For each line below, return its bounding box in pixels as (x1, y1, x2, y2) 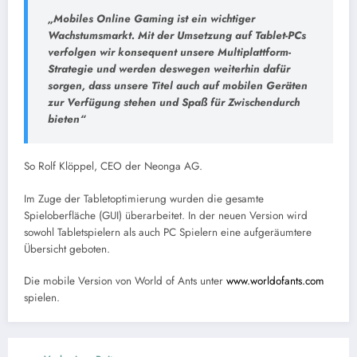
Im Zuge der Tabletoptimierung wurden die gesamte (24, 190, 264, 206)
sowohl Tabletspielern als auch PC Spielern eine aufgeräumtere (24, 224, 312, 240)
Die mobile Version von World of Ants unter (24, 273, 226, 288)
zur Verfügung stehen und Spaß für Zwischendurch (48, 94, 300, 110)
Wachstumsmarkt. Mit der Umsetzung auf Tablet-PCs (48, 27, 306, 43)
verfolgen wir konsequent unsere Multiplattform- (48, 44, 291, 60)
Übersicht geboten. (24, 241, 110, 257)
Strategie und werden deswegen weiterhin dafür (48, 61, 290, 76)
